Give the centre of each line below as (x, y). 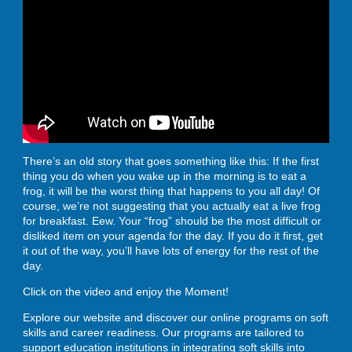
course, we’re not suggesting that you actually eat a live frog (172, 205)
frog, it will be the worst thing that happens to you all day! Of (171, 191)
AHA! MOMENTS (94, 169)
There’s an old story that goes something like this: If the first (171, 161)
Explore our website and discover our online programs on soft (176, 317)
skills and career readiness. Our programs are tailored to (163, 332)
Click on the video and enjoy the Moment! (126, 291)
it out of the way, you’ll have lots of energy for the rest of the (171, 250)
